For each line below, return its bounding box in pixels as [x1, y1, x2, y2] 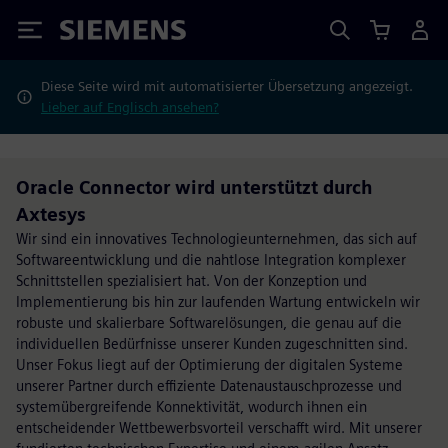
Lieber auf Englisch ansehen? [40, 99, 219, 115]
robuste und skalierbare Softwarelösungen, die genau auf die [16, 314, 402, 331]
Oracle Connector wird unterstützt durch [16, 177, 373, 198]
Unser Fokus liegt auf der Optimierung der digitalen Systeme [16, 356, 403, 373]
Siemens [60, 23, 126, 44]
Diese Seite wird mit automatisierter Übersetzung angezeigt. [40, 78, 413, 94]
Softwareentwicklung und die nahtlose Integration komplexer [16, 251, 406, 268]
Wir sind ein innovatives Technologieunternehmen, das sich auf [16, 230, 417, 247]
